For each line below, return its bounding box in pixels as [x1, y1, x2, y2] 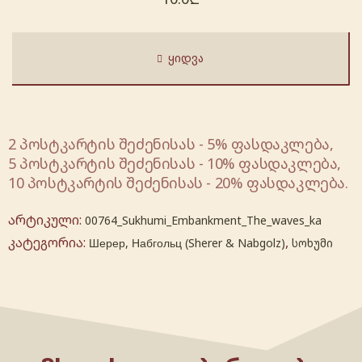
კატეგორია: [8, 234, 89, 252]
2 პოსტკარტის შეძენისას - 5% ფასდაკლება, [8, 134, 334, 154]
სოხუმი [292, 235, 333, 251]
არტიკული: [8, 211, 85, 229]
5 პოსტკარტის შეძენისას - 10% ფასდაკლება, [8, 154, 342, 174]
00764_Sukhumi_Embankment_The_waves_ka [85, 213, 322, 229]
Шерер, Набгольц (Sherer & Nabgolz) [89, 235, 285, 251]
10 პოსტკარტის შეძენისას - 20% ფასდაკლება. [8, 173, 348, 193]
